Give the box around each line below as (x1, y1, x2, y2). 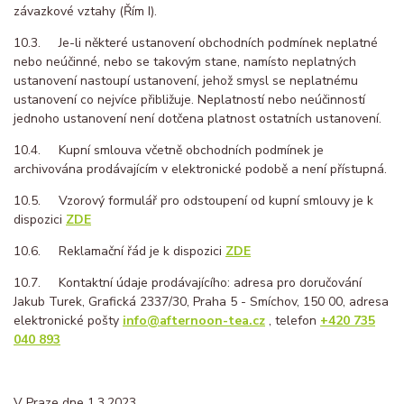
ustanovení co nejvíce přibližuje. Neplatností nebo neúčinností (14, 91, 365, 109)
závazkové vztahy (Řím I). (14, 3, 157, 21)
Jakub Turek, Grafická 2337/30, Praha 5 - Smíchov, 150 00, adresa (14, 293, 389, 311)
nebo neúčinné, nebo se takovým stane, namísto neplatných (14, 53, 356, 71)
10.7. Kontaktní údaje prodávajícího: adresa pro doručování (14, 274, 362, 292)
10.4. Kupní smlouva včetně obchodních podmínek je (14, 142, 324, 160)
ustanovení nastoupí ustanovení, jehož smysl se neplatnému (14, 72, 358, 90)
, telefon (265, 312, 320, 330)
